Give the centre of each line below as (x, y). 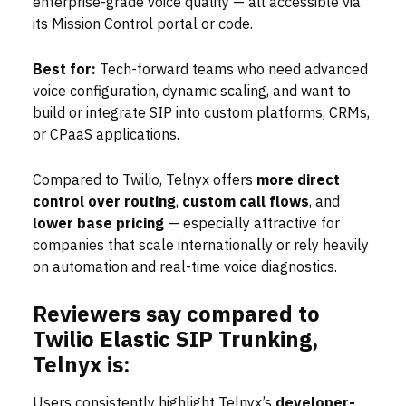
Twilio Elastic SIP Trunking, (175, 340)
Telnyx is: (82, 366)
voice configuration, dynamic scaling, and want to (192, 92)
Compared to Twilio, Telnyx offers (145, 181)
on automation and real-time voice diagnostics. (185, 268)
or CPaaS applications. (106, 135)
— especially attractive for (252, 224)
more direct (298, 181)
